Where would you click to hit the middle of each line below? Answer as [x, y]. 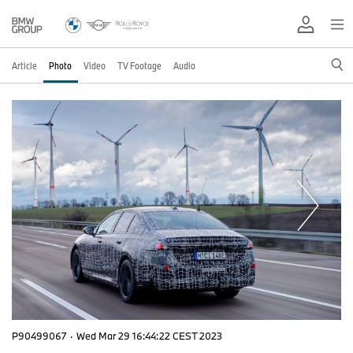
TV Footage [139, 65]
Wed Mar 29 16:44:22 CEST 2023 [149, 336]
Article [24, 65]
